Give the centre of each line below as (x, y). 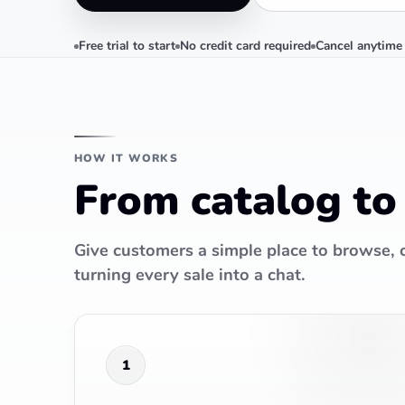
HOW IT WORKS (126, 158)
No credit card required (245, 46)
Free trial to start (127, 46)
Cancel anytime (359, 46)
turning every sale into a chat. (190, 274)
